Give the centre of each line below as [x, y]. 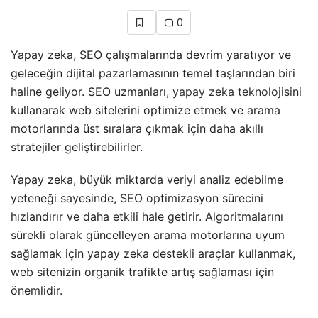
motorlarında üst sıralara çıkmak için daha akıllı [137, 128]
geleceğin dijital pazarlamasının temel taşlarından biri [153, 73]
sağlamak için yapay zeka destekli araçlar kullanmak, [153, 253]
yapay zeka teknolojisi [232, 91]
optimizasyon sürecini [203, 198]
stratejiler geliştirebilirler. [77, 147]
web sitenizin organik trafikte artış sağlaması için [142, 272]
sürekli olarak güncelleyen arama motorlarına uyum [148, 235]
